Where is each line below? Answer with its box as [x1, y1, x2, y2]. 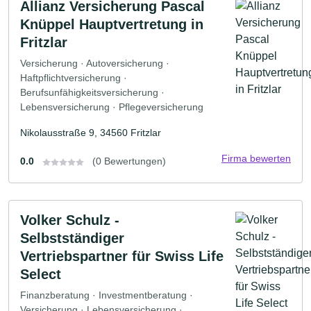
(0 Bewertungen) [92, 155, 166, 167]
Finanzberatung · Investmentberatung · [20, 289, 193, 301]
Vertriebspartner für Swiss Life [20, 248, 224, 264]
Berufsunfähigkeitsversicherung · [20, 86, 165, 98]
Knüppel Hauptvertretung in [20, 17, 203, 33]
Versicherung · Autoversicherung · [20, 57, 169, 69]
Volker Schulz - [20, 212, 119, 228]
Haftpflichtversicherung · [20, 72, 127, 83]
